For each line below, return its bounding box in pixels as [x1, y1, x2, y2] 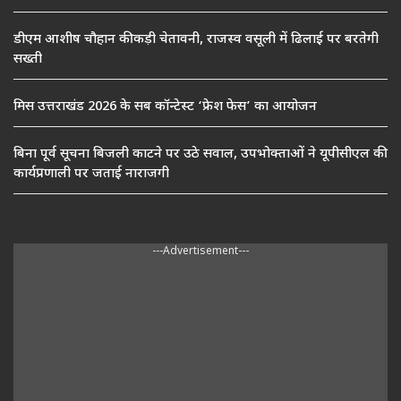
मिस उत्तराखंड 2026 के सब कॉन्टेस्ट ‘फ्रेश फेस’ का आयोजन [13, 98, 317, 116]
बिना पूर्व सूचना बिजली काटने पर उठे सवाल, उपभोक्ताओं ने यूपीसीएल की [13, 146, 384, 164]
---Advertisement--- [152, 244, 249, 260]
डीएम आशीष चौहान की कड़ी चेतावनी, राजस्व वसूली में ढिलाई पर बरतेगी [13, 31, 379, 49]
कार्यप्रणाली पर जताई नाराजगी [13, 166, 169, 183]
